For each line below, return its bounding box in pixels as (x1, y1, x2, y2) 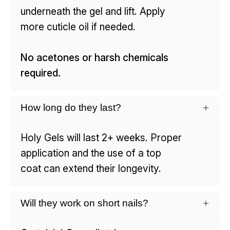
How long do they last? (21, 102, 121, 113)
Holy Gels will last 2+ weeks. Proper (21, 131, 182, 144)
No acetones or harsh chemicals (21, 51, 168, 64)
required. (21, 66, 61, 79)
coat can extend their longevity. (21, 162, 161, 175)
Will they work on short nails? (21, 197, 148, 208)
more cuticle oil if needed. (21, 20, 136, 33)
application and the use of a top (21, 146, 161, 159)
